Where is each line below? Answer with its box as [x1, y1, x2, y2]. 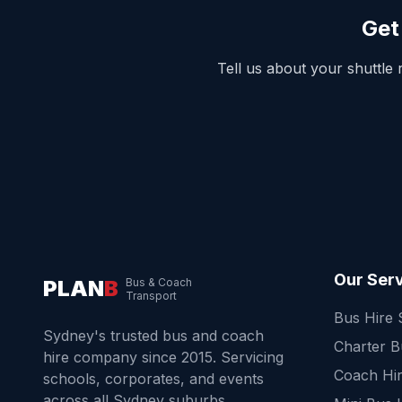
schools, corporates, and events [43, 370, 264, 388]
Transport [126, 289, 177, 302]
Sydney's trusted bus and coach [43, 327, 264, 345]
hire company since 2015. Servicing [43, 348, 284, 366]
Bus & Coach [126, 275, 192, 289]
